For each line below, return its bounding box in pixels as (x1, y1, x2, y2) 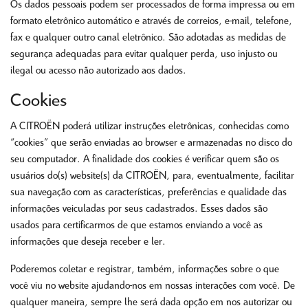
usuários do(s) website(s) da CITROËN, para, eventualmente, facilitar (10, 170, 294, 181)
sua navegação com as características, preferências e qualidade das (10, 187, 287, 198)
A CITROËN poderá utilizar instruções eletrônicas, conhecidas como (10, 121, 289, 132)
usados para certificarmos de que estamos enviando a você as (10, 220, 263, 231)
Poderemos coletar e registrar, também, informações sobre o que (10, 264, 279, 275)
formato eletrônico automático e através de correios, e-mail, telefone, (10, 16, 292, 27)
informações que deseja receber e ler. (10, 236, 166, 247)
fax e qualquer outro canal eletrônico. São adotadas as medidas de (10, 32, 286, 43)
